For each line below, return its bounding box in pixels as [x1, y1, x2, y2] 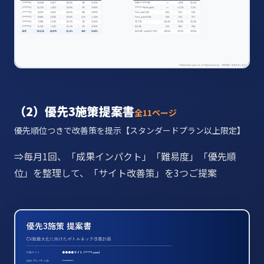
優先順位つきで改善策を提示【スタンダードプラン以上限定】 [14, 124, 245, 136]
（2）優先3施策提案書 [14, 102, 134, 120]
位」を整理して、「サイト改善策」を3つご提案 [14, 165, 217, 180]
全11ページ [134, 106, 177, 118]
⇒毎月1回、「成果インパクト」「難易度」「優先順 [14, 148, 236, 163]
